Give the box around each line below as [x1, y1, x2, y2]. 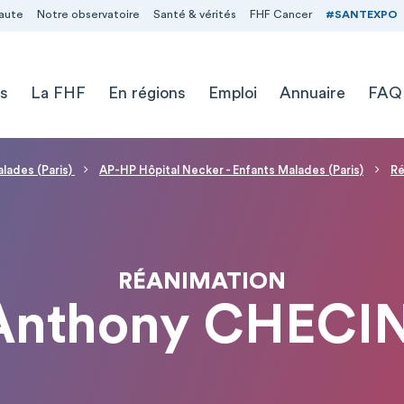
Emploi [207, 84, 257, 101]
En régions [107, 84, 186, 101]
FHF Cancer [249, 9, 312, 20]
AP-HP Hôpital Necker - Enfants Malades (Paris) [99, 164, 363, 176]
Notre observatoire [36, 9, 140, 20]
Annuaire [279, 84, 345, 101]
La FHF [30, 84, 86, 101]
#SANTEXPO [325, 9, 398, 20]
